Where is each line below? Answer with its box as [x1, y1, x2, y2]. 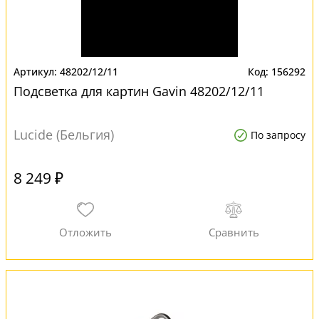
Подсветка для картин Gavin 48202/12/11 [14, 83, 264, 100]
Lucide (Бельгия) [14, 126, 114, 143]
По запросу [251, 128, 305, 142]
